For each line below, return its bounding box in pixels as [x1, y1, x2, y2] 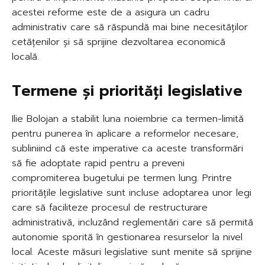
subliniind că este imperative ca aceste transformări [12, 141, 243, 156]
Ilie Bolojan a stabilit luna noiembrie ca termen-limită [12, 112, 244, 127]
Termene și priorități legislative [12, 80, 243, 103]
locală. [12, 50, 39, 64]
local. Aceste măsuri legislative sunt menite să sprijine [12, 245, 252, 260]
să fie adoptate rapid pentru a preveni [12, 156, 185, 171]
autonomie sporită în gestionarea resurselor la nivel [12, 230, 243, 245]
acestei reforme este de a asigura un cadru [12, 5, 209, 20]
